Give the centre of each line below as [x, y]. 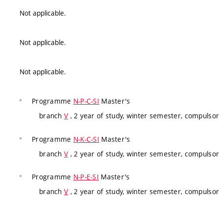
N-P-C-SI [86, 101]
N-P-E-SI [86, 177]
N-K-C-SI [86, 139]
